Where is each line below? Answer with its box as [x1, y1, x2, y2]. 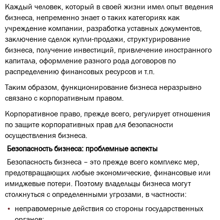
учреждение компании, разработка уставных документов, [5, 24, 202, 32]
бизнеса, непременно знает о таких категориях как [5, 13, 180, 22]
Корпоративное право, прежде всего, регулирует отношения [5, 109, 210, 118]
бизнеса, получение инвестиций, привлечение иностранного [5, 45, 212, 54]
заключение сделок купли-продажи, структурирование [5, 34, 190, 43]
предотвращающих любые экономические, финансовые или [5, 168, 211, 177]
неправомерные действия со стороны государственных [15, 204, 203, 213]
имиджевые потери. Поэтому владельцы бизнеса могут [5, 179, 191, 188]
